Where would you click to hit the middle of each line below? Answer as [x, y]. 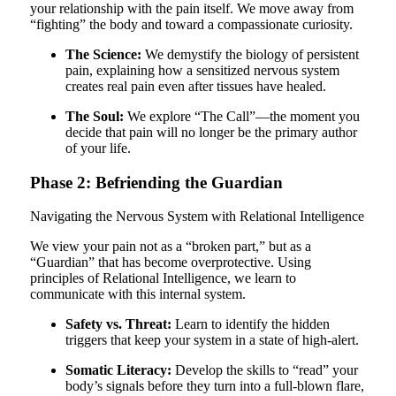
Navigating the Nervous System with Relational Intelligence [197, 217]
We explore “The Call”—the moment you [241, 116]
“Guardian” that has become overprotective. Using [170, 263]
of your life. [98, 148]
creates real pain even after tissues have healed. [195, 86]
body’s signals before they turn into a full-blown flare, [214, 386]
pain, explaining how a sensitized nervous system [202, 70]
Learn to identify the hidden [250, 324]
